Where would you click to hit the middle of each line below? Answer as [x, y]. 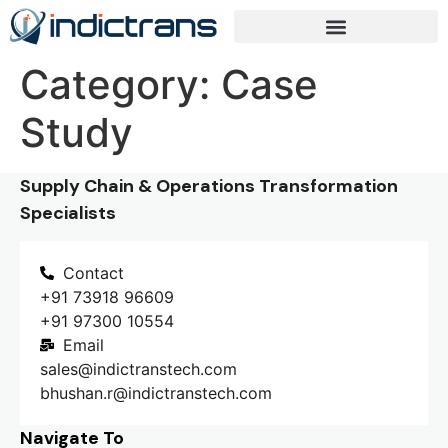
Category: [120, 84]
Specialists [68, 213]
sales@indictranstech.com [138, 369]
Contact [93, 273]
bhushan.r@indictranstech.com [156, 393]
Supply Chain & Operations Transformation [209, 186]
